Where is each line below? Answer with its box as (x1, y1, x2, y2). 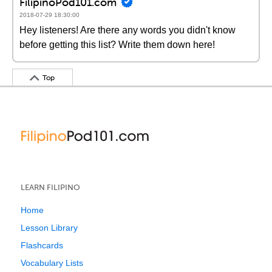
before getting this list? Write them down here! (19, 39, 215, 50)
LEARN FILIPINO (21, 183, 80, 192)
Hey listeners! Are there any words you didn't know (19, 25, 236, 35)
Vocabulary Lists (21, 258, 83, 268)
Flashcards (21, 240, 63, 250)
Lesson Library (21, 223, 78, 233)
